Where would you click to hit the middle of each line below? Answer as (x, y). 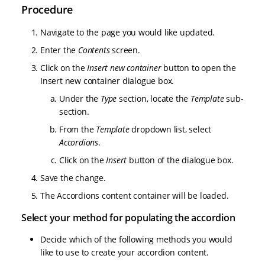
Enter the (59, 50)
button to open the (198, 68)
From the (78, 130)
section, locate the (154, 99)
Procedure (47, 10)
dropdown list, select (170, 130)
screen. (125, 50)
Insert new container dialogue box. (107, 81)
